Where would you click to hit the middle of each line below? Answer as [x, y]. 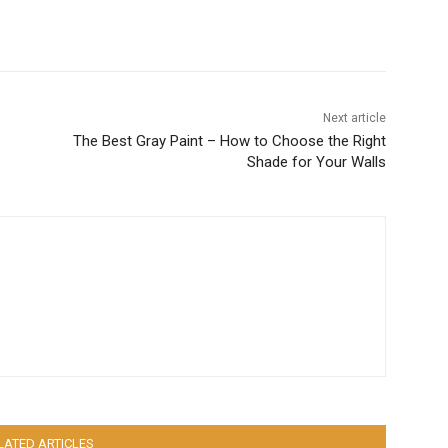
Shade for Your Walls [316, 162]
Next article [354, 118]
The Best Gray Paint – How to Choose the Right [229, 141]
